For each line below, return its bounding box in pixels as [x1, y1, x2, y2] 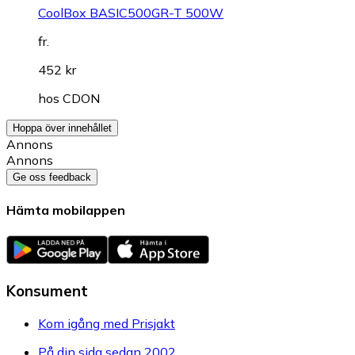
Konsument [6, 281, 88, 301]
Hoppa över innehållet [13, 122, 112, 135]
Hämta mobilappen [6, 202, 125, 219]
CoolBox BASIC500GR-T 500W [38, 5, 223, 21]
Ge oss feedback [13, 171, 91, 184]
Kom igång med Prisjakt [38, 315, 175, 332]
